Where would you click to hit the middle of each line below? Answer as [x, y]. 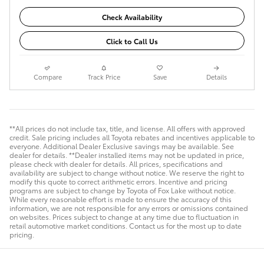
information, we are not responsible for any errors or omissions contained [129, 208]
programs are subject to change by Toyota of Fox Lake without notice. [123, 190]
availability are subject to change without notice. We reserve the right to [127, 173]
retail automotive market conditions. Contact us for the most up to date [126, 226]
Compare [47, 77]
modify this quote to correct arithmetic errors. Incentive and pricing [118, 181]
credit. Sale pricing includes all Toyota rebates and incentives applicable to [132, 137]
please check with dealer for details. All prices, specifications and [116, 164]
